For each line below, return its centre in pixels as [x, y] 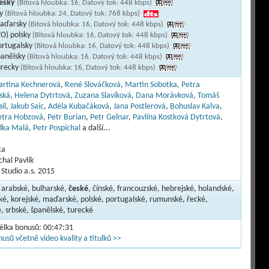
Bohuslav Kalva [195, 107]
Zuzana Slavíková [103, 96]
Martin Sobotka [151, 85]
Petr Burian [66, 117]
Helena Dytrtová [42, 96]
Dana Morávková [164, 96]
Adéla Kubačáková [78, 107]
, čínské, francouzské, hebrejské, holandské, [161, 189]
